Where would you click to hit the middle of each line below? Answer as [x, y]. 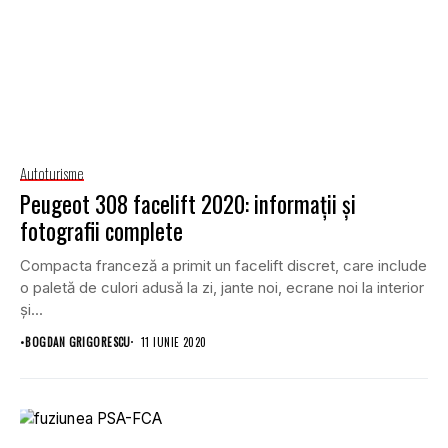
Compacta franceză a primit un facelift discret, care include [223, 265]
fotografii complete [101, 230]
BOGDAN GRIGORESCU [78, 341]
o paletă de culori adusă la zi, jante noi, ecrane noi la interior [222, 287]
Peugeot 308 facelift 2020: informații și [188, 203]
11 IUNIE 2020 [173, 341]
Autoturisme [52, 172]
